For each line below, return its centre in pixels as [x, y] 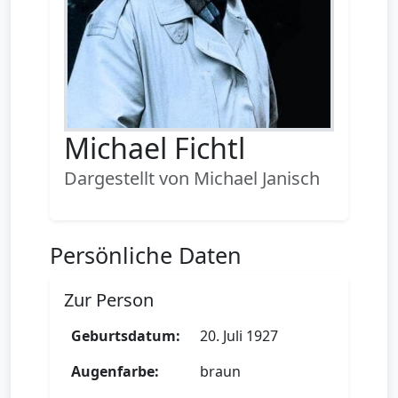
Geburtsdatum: [126, 336]
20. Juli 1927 [239, 336]
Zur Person [109, 300]
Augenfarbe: [115, 371]
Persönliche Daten [146, 255]
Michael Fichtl [155, 148]
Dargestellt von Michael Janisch [192, 178]
